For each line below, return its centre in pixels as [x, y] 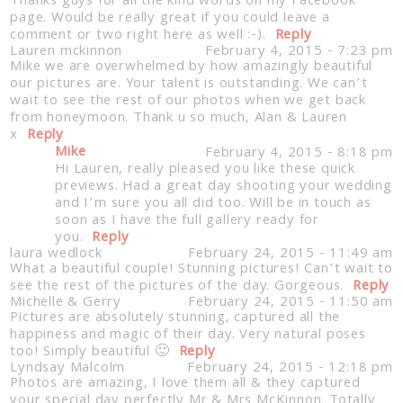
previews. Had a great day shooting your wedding [224, 188]
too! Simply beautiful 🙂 [90, 353]
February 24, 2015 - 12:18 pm [290, 369]
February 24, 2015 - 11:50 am [291, 304]
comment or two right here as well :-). [138, 36]
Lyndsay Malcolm [68, 369]
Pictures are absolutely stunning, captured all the [175, 319]
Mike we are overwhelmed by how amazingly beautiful [192, 68]
